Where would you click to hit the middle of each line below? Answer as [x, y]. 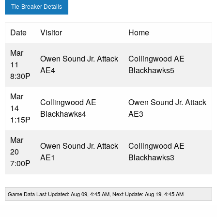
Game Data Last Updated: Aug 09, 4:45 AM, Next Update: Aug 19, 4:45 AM [96, 194]
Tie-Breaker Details [37, 6]
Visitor [51, 32]
